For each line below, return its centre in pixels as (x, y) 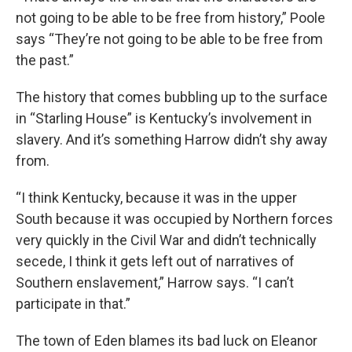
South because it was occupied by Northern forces (174, 219)
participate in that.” (73, 304)
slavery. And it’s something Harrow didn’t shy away (172, 140)
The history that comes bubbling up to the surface (172, 97)
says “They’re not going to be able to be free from (169, 39)
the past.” (45, 60)
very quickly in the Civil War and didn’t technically (166, 240)
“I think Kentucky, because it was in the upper (156, 198)
